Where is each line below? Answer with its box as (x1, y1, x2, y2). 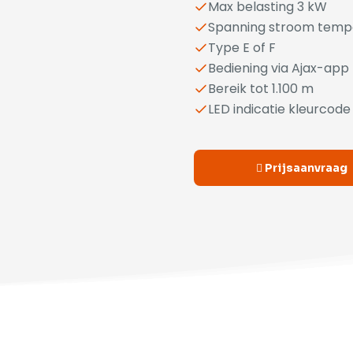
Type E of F (208, 38, 276, 57)
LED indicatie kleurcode (208, 99, 351, 118)
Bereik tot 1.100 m (208, 79, 314, 98)
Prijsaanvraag (265, 160, 347, 175)
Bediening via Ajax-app (208, 58, 349, 77)
